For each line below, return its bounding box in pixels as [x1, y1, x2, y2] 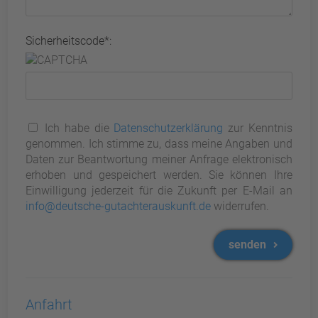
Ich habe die [40, 121, 114, 135]
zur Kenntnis [223, 121, 292, 135]
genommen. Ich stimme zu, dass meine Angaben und [26, 137, 292, 150]
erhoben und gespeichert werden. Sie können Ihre [26, 168, 292, 182]
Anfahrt [26, 296, 72, 313]
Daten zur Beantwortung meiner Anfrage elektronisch [26, 153, 292, 166]
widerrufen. [211, 199, 270, 213]
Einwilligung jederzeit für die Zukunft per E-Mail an [26, 184, 292, 197]
